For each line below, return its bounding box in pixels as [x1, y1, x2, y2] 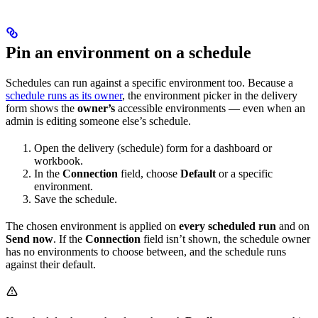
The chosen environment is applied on [6, 220, 179, 233]
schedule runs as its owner [6, 89, 122, 102]
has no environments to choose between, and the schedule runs [6, 246, 286, 258]
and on [276, 220, 309, 233]
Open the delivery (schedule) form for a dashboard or [34, 142, 272, 155]
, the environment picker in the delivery [122, 89, 297, 102]
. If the [53, 233, 85, 246]
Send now [6, 233, 53, 246]
